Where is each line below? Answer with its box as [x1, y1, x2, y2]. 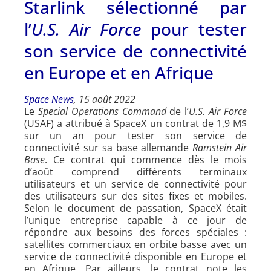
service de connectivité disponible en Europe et [24, 249, 247, 263]
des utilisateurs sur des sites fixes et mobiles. [24, 189, 247, 203]
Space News [24, 92, 74, 106]
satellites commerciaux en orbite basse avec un [24, 237, 247, 251]
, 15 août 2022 [74, 92, 135, 106]
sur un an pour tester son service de [24, 128, 247, 142]
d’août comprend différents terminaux [24, 165, 247, 178]
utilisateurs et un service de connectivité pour [24, 177, 247, 191]
